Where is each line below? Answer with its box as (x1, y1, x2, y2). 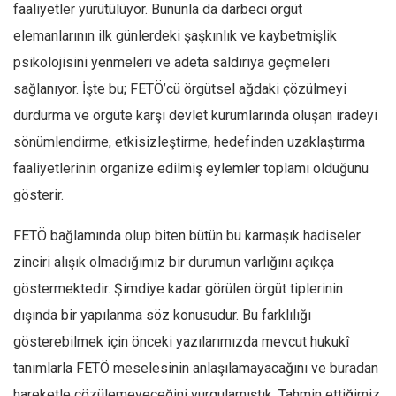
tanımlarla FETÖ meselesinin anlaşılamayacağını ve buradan (13, 360, 378, 377)
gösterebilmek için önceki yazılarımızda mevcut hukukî (13, 333, 349, 350)
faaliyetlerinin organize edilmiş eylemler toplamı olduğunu (13, 160, 369, 177)
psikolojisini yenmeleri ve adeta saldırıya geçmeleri (13, 54, 330, 71)
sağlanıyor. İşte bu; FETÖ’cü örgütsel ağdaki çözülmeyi (13, 80, 346, 97)
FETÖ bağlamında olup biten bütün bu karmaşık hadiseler (13, 227, 361, 244)
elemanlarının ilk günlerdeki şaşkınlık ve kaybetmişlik (13, 27, 337, 44)
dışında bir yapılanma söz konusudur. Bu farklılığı (13, 307, 311, 324)
